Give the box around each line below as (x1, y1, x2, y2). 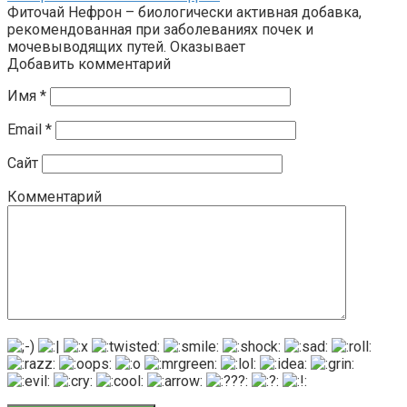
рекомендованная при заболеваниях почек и (7, 20, 313, 38)
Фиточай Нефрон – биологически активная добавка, (7, 3, 362, 21)
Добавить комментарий (7, 55, 171, 73)
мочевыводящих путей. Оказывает (7, 37, 245, 55)
